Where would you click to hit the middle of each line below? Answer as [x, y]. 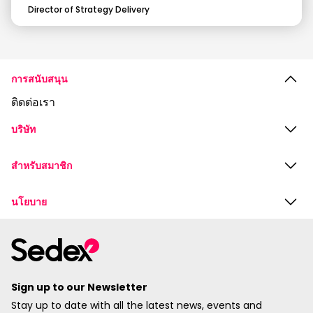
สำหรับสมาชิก [42, 166]
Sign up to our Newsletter [79, 287]
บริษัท [23, 129]
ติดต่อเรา [33, 102]
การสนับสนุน [39, 79]
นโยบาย [29, 202]
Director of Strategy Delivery [89, 9]
